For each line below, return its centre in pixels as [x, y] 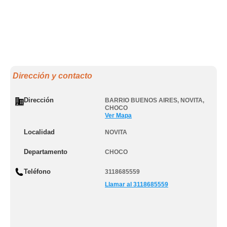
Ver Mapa [118, 116]
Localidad [39, 132]
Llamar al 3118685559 [137, 184]
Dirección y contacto [52, 76]
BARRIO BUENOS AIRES [141, 100]
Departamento [46, 152]
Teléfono [37, 172]
